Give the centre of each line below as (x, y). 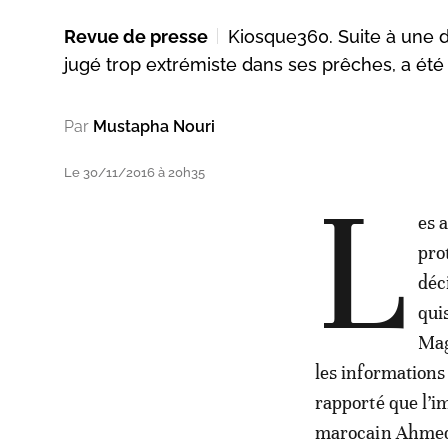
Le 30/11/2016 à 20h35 (134, 172)
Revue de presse (136, 36)
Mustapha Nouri (154, 126)
